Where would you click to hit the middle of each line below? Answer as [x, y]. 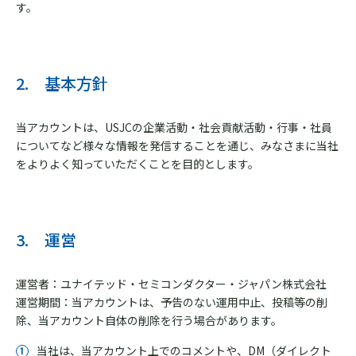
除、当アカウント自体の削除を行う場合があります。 [149, 320]
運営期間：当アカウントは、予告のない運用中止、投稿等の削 [172, 302]
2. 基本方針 [62, 83]
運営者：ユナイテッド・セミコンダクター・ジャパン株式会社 [171, 284]
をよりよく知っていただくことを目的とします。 [137, 164]
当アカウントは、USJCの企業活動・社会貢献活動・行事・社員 [174, 127]
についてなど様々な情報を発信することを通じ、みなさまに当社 [177, 145]
